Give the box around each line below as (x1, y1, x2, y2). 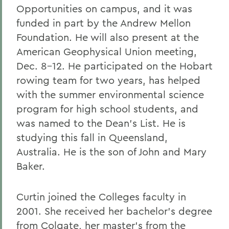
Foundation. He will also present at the (16, 31, 199, 43)
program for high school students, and (16, 102, 198, 115)
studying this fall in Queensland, (16, 131, 168, 144)
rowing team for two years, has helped (16, 74, 200, 86)
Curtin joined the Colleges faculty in (16, 190, 186, 203)
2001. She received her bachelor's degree (16, 204, 212, 217)
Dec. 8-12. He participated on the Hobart (16, 59, 213, 72)
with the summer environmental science (16, 88, 204, 101)
